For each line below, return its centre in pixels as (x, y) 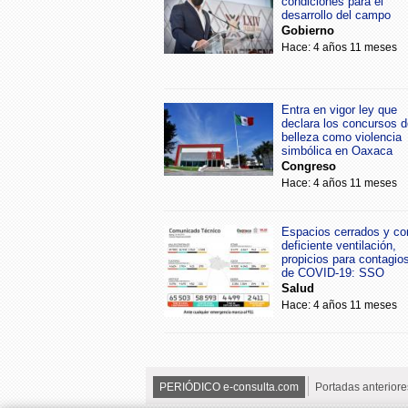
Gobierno (308, 31)
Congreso (309, 166)
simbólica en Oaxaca (337, 151)
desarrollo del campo (336, 15)
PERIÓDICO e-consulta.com (229, 387)
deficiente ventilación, (339, 245)
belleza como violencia (342, 137)
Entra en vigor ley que (339, 110)
